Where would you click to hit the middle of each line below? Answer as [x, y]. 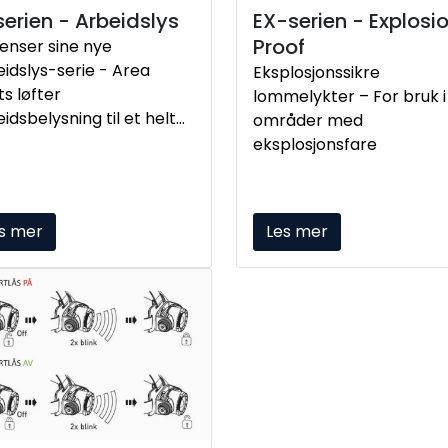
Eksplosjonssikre [316, 73]
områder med [308, 121]
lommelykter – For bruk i [349, 97]
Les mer [297, 231]
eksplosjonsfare [315, 145]
